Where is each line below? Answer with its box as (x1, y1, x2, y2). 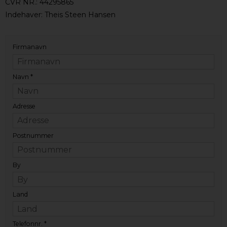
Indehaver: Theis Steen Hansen (5, 10, 116, 20)
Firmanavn (13, 43, 47, 51)
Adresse (13, 102, 35, 110)
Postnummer (13, 131, 54, 139)
